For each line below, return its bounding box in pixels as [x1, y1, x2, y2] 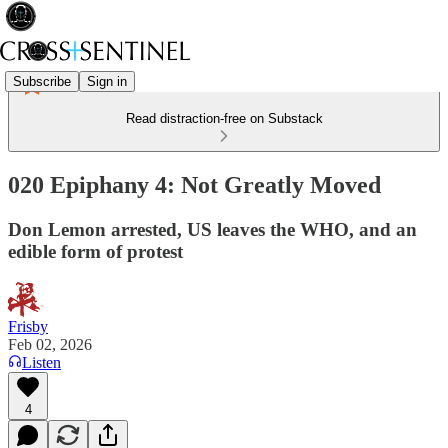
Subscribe [13, 73, 71, 89]
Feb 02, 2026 [8, 335, 92, 353]
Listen [22, 353, 61, 371]
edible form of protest [8, 240, 183, 262]
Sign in [87, 73, 127, 89]
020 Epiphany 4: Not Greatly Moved [8, 171, 381, 198]
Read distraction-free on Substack [125, 111, 323, 126]
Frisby [8, 317, 48, 335]
